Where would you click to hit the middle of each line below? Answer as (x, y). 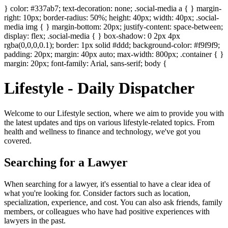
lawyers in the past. (35, 220)
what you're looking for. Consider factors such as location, (97, 193)
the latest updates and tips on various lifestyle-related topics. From (109, 122)
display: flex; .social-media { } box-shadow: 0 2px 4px (92, 36)
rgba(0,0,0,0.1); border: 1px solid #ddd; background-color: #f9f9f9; (112, 45)
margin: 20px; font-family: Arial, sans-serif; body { (85, 63)
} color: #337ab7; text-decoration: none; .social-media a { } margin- (113, 8)
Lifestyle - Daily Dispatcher (99, 88)
